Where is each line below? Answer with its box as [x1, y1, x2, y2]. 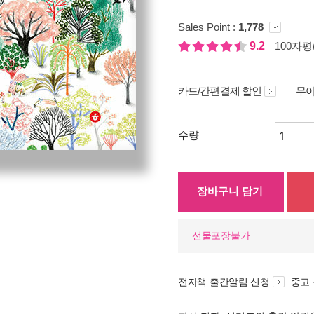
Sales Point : [178, 21, 238, 33]
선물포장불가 [192, 230, 250, 241]
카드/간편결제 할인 [178, 85, 261, 97]
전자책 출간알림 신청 [178, 276, 270, 287]
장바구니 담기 [197, 185, 263, 197]
